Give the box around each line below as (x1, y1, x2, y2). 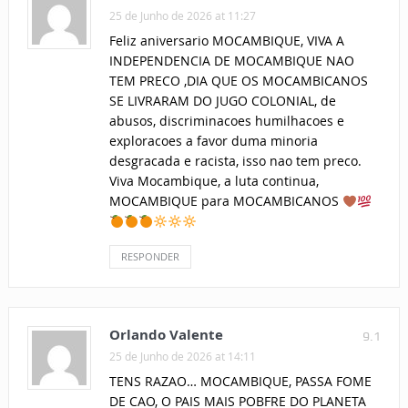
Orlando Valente (108, 325, 223, 345)
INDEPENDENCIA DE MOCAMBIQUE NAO (108, 52, 354, 70)
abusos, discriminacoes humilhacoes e (108, 112, 344, 130)
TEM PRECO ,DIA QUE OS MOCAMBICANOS (108, 72, 368, 90)
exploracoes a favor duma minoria (108, 132, 318, 150)
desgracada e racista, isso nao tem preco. (108, 152, 362, 170)
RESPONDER (120, 250, 179, 264)
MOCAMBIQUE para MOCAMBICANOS (108, 192, 342, 210)
